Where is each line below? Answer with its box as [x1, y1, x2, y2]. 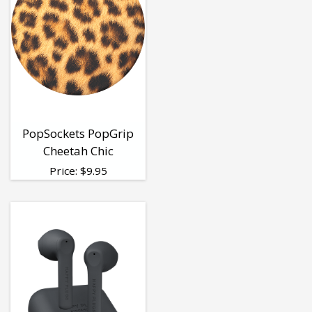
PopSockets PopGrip [22, 125, 134, 142]
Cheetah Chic [42, 143, 114, 159]
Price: [49, 164, 80, 178]
